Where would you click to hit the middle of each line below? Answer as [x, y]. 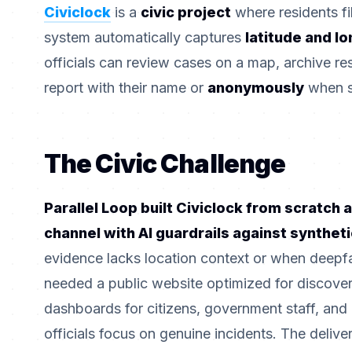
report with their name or [124, 88]
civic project [186, 13]
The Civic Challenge [165, 164]
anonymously [256, 88]
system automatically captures [143, 38]
